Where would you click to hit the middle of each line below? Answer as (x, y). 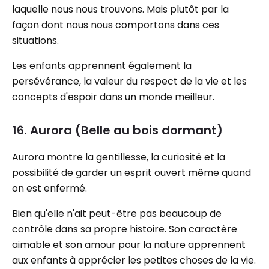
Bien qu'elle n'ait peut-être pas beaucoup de (117, 213)
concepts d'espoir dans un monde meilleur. (113, 97)
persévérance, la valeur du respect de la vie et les (129, 81)
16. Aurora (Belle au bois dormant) (117, 130)
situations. (35, 41)
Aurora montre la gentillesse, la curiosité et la (119, 157)
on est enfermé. (50, 188)
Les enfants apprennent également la (102, 66)
